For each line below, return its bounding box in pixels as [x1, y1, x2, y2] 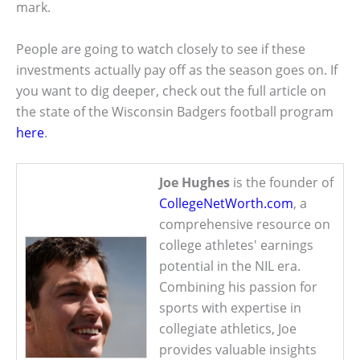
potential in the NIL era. [159, 257, 301, 276]
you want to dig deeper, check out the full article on [16, 81, 326, 100]
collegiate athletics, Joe [159, 320, 297, 338]
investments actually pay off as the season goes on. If [16, 60, 337, 79]
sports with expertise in [159, 299, 301, 317]
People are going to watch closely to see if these [16, 39, 305, 58]
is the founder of [230, 174, 333, 192]
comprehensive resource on [159, 215, 330, 234]
